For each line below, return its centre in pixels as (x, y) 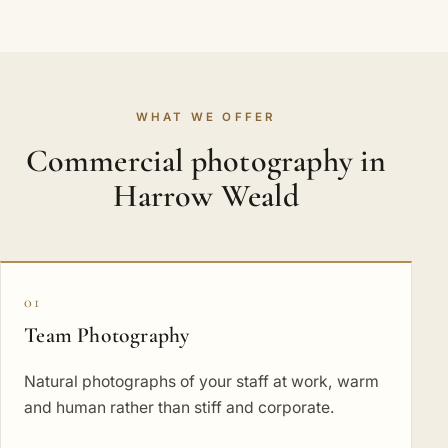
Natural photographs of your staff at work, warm (202, 382)
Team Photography (107, 334)
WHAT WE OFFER (206, 116)
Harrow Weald (206, 195)
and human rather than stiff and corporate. (180, 408)
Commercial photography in (206, 160)
